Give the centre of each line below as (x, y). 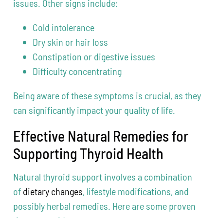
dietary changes (53, 191)
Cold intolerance (64, 27)
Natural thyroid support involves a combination (103, 177)
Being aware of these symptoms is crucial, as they (107, 96)
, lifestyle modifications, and (136, 191)
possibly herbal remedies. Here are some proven (105, 206)
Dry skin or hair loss (71, 42)
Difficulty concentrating (77, 71)
